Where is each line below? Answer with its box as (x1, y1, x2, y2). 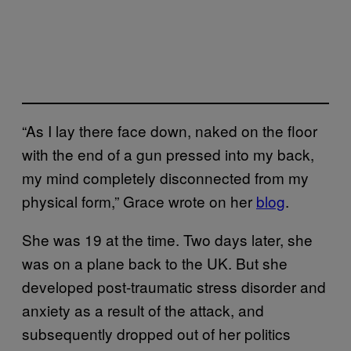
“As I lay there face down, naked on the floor (22, 120, 317, 142)
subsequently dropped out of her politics (22, 323, 291, 345)
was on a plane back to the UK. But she (22, 252, 288, 274)
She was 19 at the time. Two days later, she (22, 229, 313, 251)
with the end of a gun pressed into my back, (22, 143, 314, 165)
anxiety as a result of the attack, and (22, 299, 264, 321)
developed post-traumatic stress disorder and (22, 276, 326, 298)
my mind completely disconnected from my (22, 167, 309, 189)
